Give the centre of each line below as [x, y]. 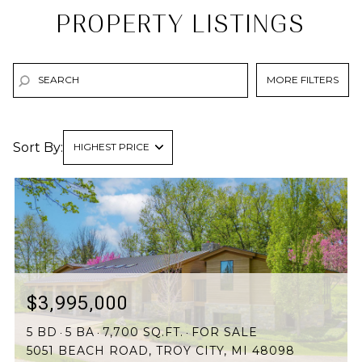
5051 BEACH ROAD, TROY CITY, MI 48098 [161, 351]
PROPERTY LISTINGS [181, 24]
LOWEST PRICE [118, 221]
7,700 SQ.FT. [143, 333]
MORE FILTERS [320, 80]
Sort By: [38, 147]
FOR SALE [225, 333]
